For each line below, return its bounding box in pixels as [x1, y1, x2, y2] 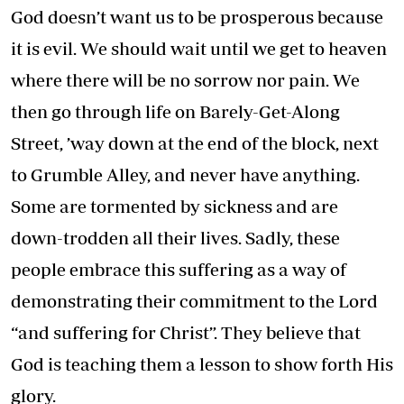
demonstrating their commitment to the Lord [11, 289, 378, 311]
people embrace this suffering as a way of [11, 258, 346, 280]
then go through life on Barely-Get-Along [11, 100, 340, 122]
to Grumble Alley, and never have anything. [11, 163, 360, 185]
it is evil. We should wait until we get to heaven [11, 37, 387, 59]
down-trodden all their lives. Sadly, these [11, 226, 340, 248]
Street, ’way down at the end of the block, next [11, 132, 379, 153]
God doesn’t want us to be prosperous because [11, 5, 383, 27]
